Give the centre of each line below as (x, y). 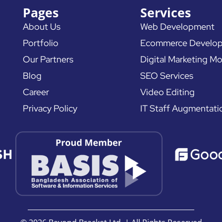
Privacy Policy (50, 108)
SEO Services (167, 75)
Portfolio (41, 43)
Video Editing (168, 92)
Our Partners (48, 59)
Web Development (178, 26)
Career (36, 92)
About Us (42, 26)
